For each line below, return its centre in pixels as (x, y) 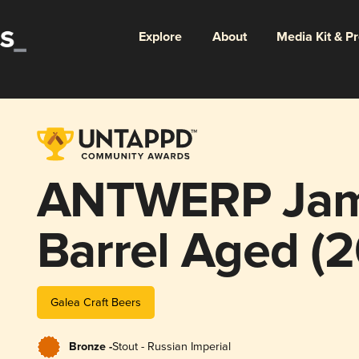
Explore (160, 37)
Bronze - (90, 347)
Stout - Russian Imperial (171, 346)
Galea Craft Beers (95, 302)
